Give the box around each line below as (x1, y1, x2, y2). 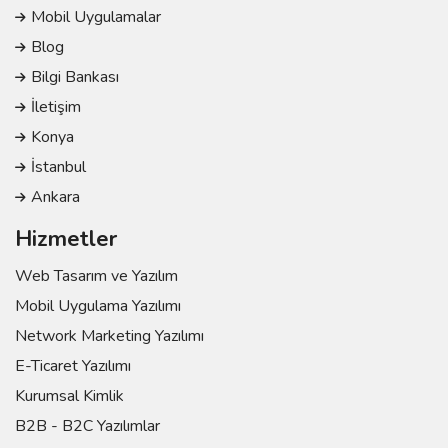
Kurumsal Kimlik (15, 385, 124, 407)
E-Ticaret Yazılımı (15, 355, 131, 377)
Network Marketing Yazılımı (15, 325, 204, 347)
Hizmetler (15, 224, 117, 254)
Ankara (31, 186, 80, 208)
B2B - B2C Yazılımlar (15, 415, 160, 437)
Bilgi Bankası (31, 66, 119, 88)
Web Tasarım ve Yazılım (15, 265, 178, 287)
